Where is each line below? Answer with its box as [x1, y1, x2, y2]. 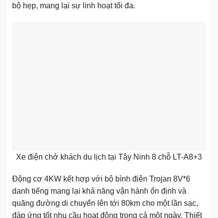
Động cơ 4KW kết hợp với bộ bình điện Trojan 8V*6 [12, 175, 190, 183]
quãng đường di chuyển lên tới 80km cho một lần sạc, [12, 199, 198, 208]
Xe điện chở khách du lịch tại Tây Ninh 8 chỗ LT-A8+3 [16, 152, 202, 161]
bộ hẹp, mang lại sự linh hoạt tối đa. [12, 1, 135, 10]
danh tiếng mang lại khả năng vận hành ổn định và [12, 187, 186, 196]
